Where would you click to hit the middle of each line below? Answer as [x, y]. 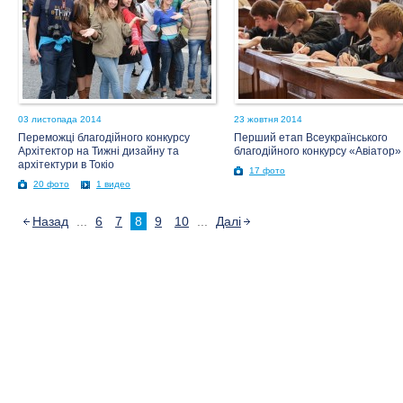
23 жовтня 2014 [268, 120]
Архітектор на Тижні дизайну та [99, 152]
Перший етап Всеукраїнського [311, 138]
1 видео [113, 184]
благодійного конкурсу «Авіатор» [318, 152]
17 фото [267, 171]
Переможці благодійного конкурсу [104, 138]
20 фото [51, 184]
